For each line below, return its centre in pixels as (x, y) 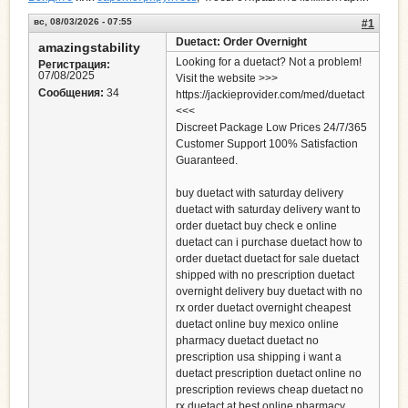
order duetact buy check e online (256, 226)
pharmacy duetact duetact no (247, 341)
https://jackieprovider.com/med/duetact (270, 95)
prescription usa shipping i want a (259, 357)
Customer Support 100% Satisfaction (267, 144)
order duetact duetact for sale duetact (267, 259)
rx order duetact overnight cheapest (263, 308)
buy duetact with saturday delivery (260, 194)
